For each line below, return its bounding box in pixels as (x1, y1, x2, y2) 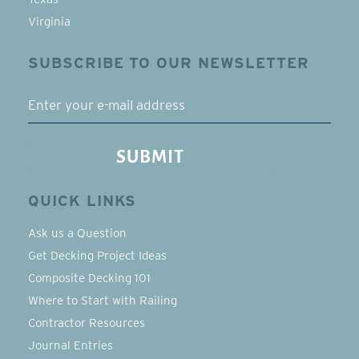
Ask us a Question (28, 226, 127, 241)
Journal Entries (28, 338, 113, 353)
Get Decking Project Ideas (28, 248, 167, 264)
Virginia (28, 14, 71, 30)
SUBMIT (116, 148, 184, 168)
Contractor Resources (28, 316, 145, 331)
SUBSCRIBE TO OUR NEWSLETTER (28, 54, 309, 73)
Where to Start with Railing (28, 293, 177, 309)
